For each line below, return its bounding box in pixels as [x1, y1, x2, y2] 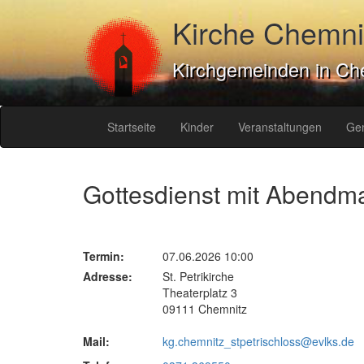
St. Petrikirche [162, 268, 234, 284]
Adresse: [83, 268, 132, 284]
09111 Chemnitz [162, 301, 247, 317]
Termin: [83, 248, 124, 264]
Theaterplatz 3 [162, 284, 237, 301]
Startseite [107, 119, 156, 135]
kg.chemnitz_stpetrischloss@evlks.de [162, 333, 354, 349]
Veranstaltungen [238, 119, 322, 135]
